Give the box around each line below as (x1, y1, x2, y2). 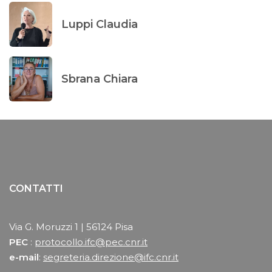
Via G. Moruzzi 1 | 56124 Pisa (9, 221, 133, 233)
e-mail (9, 251, 39, 263)
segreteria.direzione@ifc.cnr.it (43, 251, 178, 263)
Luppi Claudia (61, 17, 138, 31)
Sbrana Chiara (61, 72, 138, 86)
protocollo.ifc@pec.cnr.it (35, 236, 148, 248)
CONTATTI (9, 183, 63, 195)
